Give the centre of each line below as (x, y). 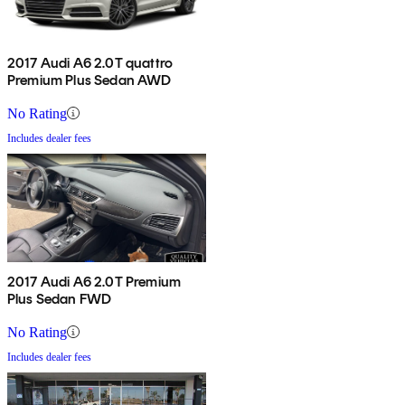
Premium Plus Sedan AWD (89, 80)
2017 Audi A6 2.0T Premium (94, 281)
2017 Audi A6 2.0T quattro (90, 62)
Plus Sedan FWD (60, 298)
